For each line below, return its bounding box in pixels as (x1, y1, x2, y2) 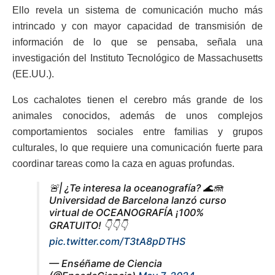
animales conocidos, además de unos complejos (12, 110, 263, 122)
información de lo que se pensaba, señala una (12, 37, 263, 48)
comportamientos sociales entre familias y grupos (12, 126, 263, 137)
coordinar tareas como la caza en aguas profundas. (12, 158, 234, 169)
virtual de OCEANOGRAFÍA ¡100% (49, 206, 204, 219)
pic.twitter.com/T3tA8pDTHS (49, 235, 185, 248)
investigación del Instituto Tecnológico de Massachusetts (12, 53, 263, 64)
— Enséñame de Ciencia (49, 257, 162, 270)
